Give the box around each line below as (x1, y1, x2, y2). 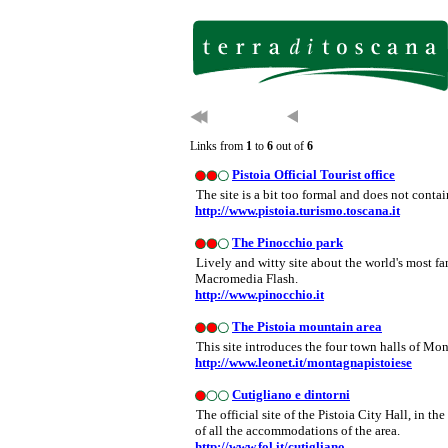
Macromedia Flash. (195, 271, 298, 286)
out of (273, 139, 307, 153)
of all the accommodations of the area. (195, 423, 400, 438)
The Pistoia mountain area (232, 319, 382, 334)
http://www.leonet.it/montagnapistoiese (195, 355, 412, 370)
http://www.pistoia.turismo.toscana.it (195, 203, 400, 218)
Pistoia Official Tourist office (232, 167, 395, 182)
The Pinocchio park (232, 235, 343, 250)
